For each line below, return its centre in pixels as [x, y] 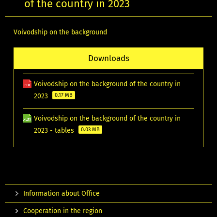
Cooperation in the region [63, 211]
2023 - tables [55, 131]
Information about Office [62, 194]
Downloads [108, 58]
